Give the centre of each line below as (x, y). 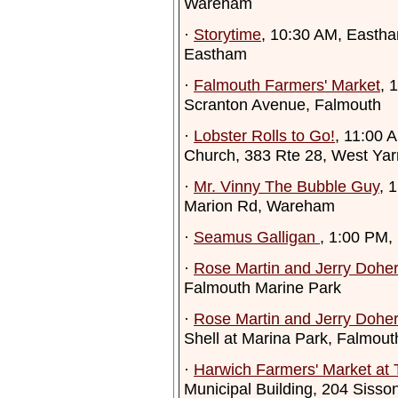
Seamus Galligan (257, 237)
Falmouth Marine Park (263, 287)
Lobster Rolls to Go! (264, 135)
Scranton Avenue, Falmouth (283, 104)
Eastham (215, 54)
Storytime (227, 34)
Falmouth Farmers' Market (287, 85)
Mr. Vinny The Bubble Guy (287, 186)
